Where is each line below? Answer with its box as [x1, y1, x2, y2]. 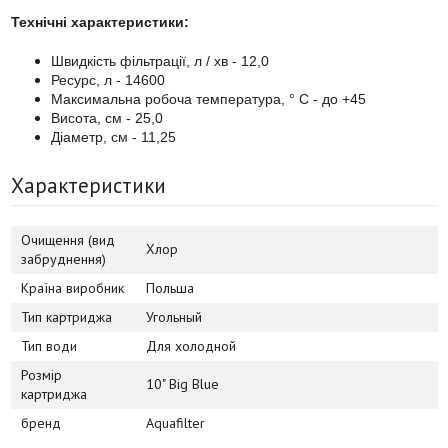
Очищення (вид [20, 230, 115, 249]
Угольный [145, 307, 202, 326]
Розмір [20, 365, 62, 384]
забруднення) [20, 249, 106, 268]
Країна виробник [20, 278, 124, 297]
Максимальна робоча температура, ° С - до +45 [50, 90, 366, 107]
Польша [145, 278, 194, 297]
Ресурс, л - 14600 [50, 71, 165, 88]
